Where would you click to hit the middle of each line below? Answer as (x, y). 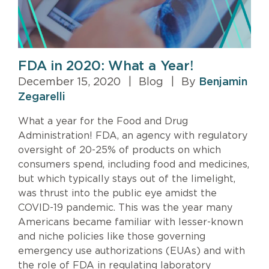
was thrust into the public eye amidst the (117, 193)
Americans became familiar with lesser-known (131, 222)
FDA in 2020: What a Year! (106, 66)
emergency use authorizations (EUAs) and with (131, 251)
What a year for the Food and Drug (103, 121)
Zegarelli (42, 97)
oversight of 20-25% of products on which (119, 150)
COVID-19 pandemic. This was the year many (125, 207)
